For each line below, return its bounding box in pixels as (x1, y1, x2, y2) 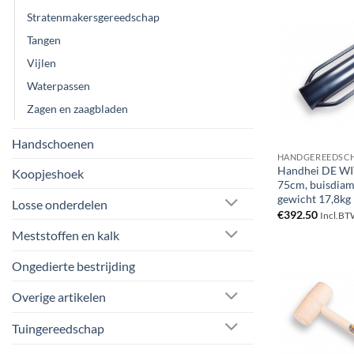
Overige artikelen (12, 289, 106, 305)
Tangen (27, 32, 61, 47)
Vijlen (27, 55, 56, 70)
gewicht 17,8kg (277, 192, 351, 206)
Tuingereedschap (12, 320, 104, 336)
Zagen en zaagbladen (27, 101, 128, 115)
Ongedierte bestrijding (12, 258, 135, 274)
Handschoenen (12, 135, 94, 151)
